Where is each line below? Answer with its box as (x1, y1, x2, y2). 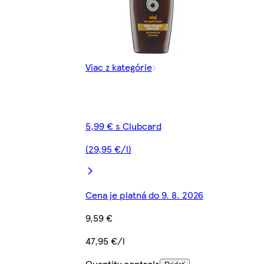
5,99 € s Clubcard (85, 118, 161, 133)
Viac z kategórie (85, 60, 152, 74)
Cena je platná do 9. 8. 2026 (85, 187, 203, 202)
